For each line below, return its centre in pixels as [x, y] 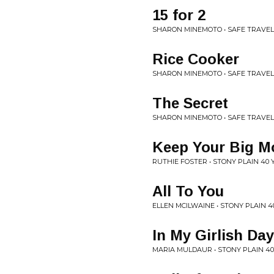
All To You [188, 191]
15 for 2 [179, 15]
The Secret [190, 103]
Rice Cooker [196, 59]
